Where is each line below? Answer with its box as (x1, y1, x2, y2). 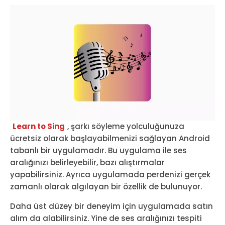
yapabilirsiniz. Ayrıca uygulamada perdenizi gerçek (10, 169, 210, 180)
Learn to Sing (13, 121, 65, 132)
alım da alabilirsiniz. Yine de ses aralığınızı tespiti (10, 212, 202, 223)
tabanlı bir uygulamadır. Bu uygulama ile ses (10, 145, 187, 156)
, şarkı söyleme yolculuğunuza (67, 121, 184, 132)
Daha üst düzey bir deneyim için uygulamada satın (10, 200, 213, 211)
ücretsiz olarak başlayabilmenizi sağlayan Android (10, 133, 210, 144)
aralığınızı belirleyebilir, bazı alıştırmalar (10, 157, 165, 168)
